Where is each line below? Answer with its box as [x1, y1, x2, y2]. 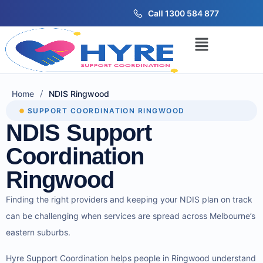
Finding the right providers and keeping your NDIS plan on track [6, 194, 252, 205]
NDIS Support [6, 120, 152, 146]
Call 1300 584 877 [147, 8, 219, 18]
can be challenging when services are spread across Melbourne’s [6, 211, 255, 221]
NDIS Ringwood [49, 89, 109, 99]
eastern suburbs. [6, 227, 73, 238]
